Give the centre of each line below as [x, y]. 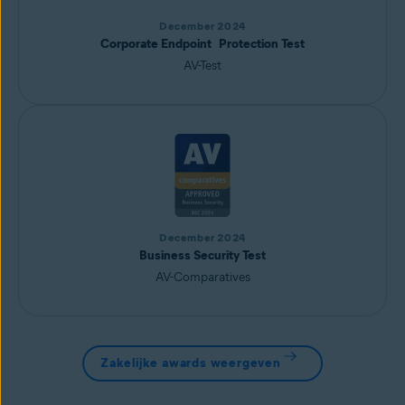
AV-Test [202, 66]
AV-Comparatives [202, 277]
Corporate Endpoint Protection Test [202, 44]
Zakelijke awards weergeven [191, 363]
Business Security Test [202, 255]
